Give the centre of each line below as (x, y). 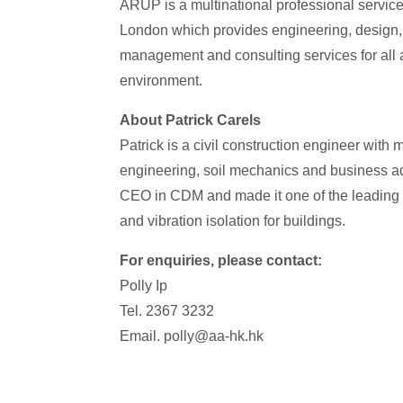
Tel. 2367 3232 (167, 311)
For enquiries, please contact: (221, 260)
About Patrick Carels (190, 120)
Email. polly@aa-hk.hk (192, 336)
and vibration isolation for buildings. (233, 221)
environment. (161, 81)
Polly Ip (143, 286)
